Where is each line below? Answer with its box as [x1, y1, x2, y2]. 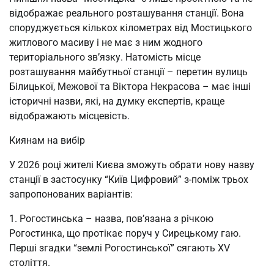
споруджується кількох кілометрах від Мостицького [9, 21, 252, 34]
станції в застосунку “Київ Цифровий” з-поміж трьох [9, 173, 248, 185]
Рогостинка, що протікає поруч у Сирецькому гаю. [9, 227, 241, 239]
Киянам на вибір [9, 134, 85, 146]
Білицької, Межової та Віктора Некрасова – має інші [9, 80, 251, 92]
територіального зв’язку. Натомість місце [9, 51, 201, 63]
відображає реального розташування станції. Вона [9, 7, 244, 19]
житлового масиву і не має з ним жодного [9, 36, 202, 48]
